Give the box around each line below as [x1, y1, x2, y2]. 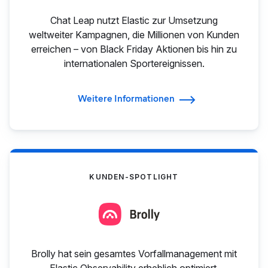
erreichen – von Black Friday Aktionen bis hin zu [31, 43, 237, 56]
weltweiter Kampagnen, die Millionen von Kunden [29, 29, 239, 41]
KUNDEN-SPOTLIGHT [89, 172, 179, 182]
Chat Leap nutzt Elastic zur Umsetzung [50, 14, 218, 27]
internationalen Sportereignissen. [63, 57, 205, 70]
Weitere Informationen [77, 93, 175, 105]
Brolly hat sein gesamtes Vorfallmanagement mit [31, 248, 237, 260]
